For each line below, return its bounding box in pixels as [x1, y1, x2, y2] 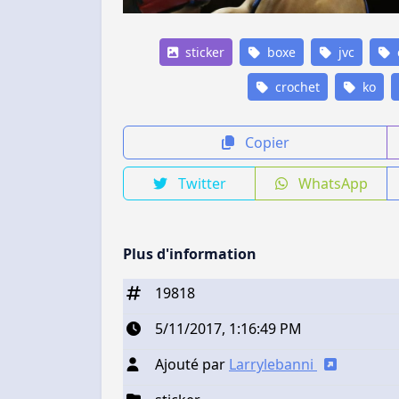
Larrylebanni [229, 354, 317, 375]
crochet [272, 78, 320, 96]
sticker [181, 44, 224, 61]
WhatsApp [294, 174, 368, 194]
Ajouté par [155, 354, 229, 375]
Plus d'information [123, 244, 256, 265]
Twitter [174, 174, 226, 194]
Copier [240, 133, 289, 153]
